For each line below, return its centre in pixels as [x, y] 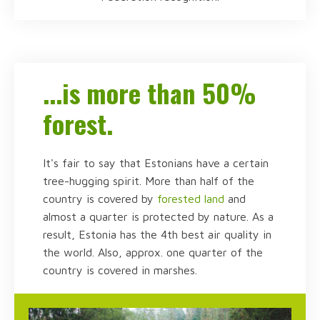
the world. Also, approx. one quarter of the [153, 252]
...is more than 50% [150, 92]
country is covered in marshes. [120, 270]
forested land [191, 198]
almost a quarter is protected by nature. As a [158, 216]
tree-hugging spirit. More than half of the [149, 180]
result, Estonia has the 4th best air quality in [157, 234]
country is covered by [100, 198]
